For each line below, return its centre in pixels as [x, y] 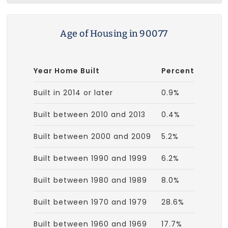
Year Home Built [67, 70]
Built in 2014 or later [73, 92]
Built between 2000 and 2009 [92, 136]
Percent [178, 70]
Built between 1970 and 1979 [90, 202]
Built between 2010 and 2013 [90, 114]
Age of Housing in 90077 [114, 33]
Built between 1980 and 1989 [90, 180]
